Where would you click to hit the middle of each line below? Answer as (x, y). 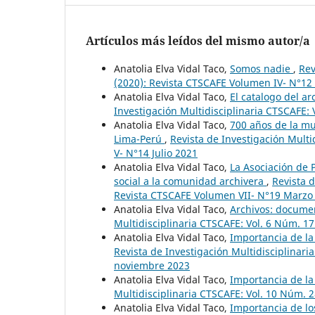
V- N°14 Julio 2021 (156, 153)
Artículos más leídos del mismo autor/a (198, 40)
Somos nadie (262, 68)
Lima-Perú (139, 139)
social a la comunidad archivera (190, 181)
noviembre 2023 (152, 265)
